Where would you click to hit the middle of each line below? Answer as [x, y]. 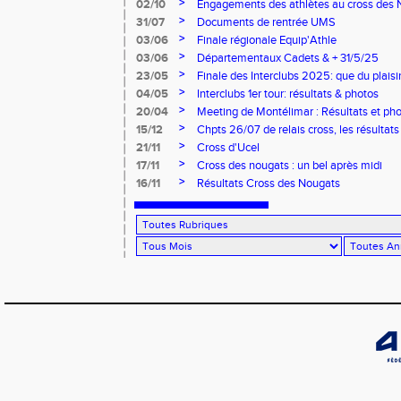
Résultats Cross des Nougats [269, 183]
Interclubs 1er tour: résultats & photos [288, 94]
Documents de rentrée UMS [266, 22]
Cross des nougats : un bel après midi [290, 166]
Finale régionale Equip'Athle [267, 40]
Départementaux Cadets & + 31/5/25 [288, 58]
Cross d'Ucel [228, 148]
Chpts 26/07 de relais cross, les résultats [298, 130]
